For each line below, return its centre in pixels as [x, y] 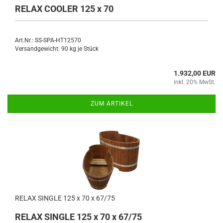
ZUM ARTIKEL [111, 103]
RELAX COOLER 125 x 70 [64, 8]
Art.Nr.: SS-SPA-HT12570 [48, 40]
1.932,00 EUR [195, 73]
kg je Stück [83, 49]
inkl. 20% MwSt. [195, 82]
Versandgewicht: [38, 49]
